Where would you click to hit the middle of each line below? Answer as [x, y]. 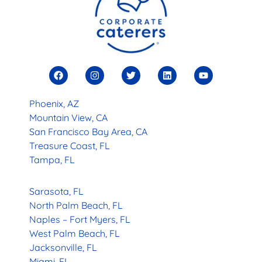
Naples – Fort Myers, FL [80, 219]
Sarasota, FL [56, 191]
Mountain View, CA [68, 117]
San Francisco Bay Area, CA [88, 131]
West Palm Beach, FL [75, 233]
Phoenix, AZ [54, 103]
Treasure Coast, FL [70, 145]
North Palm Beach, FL [76, 205]
